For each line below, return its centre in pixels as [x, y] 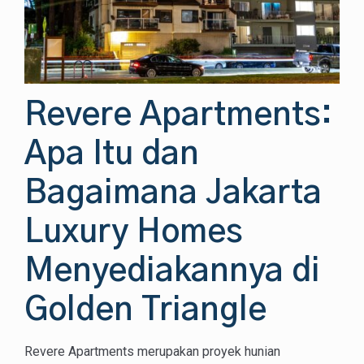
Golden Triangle [145, 310]
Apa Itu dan [112, 154]
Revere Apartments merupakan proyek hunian [152, 351]
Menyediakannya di [172, 271]
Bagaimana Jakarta [173, 193]
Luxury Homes [134, 232]
